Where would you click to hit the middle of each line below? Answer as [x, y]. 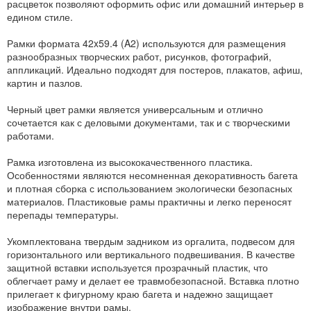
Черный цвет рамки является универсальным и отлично [135, 109]
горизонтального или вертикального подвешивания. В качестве [151, 254]
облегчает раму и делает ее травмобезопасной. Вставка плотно [153, 280]
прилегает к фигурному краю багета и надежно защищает [140, 293]
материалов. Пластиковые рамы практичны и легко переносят [149, 201]
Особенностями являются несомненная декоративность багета [152, 175]
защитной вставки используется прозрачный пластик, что [137, 267]
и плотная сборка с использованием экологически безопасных [150, 188]
